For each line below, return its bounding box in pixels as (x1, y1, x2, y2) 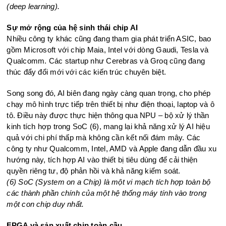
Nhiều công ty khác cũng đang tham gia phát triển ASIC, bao (7, 34, 211, 43)
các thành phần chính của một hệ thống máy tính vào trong (7, 188, 207, 197)
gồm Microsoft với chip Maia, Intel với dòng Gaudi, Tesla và (7, 45, 209, 54)
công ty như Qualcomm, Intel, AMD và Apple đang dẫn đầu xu (7, 144, 217, 153)
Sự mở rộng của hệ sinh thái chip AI (7, 23, 138, 32)
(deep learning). (7, 2, 60, 11)
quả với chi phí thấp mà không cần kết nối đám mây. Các (7, 133, 201, 142)
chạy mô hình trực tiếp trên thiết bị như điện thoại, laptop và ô (7, 99, 214, 108)
